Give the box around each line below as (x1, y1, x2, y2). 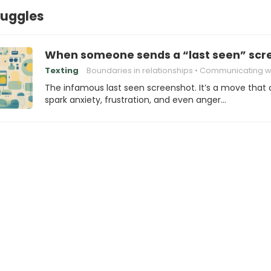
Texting (45, 65, 79, 76)
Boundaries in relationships (87, 65, 193, 76)
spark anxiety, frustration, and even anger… (45, 94, 226, 106)
